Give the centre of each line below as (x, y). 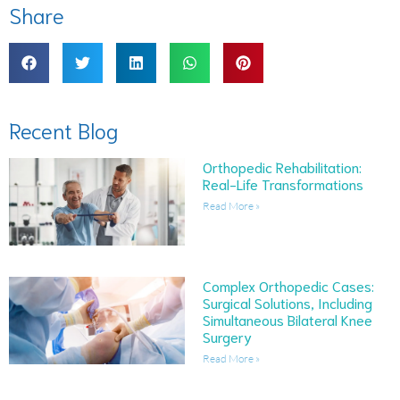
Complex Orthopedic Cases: (288, 285)
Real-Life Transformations (283, 183)
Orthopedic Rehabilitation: (282, 166)
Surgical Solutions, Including (287, 302)
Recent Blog (63, 129)
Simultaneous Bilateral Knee (287, 319)
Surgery (227, 336)
